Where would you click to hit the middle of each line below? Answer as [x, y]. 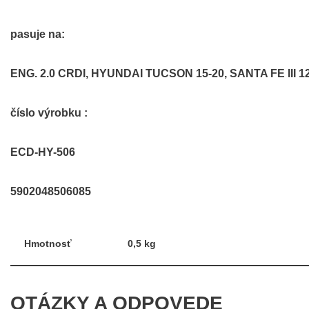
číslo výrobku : [49, 112]
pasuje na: [38, 34]
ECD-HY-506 [43, 152]
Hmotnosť [48, 243]
